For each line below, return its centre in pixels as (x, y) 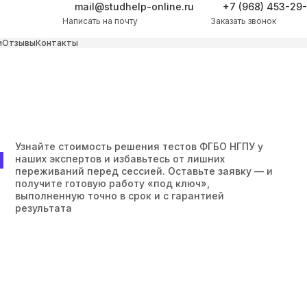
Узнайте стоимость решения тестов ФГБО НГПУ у (139, 146)
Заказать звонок (243, 21)
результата (44, 208)
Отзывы (19, 43)
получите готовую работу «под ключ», (112, 183)
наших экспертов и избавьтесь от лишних (120, 159)
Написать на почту (100, 21)
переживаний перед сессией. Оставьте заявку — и (144, 171)
